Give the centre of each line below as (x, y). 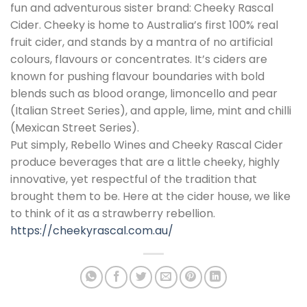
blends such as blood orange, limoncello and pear (144, 93)
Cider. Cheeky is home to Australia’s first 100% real (144, 25)
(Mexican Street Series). (75, 127)
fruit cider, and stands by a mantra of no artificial (142, 42)
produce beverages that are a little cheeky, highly (145, 162)
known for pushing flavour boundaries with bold (137, 76)
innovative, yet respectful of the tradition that (134, 179)
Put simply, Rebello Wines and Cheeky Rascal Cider (147, 145)
